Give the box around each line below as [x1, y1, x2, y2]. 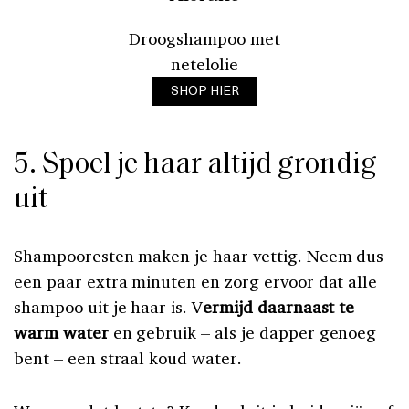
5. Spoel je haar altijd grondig [14, 150, 377, 180]
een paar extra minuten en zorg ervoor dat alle [14, 269, 378, 292]
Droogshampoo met [129, 27, 280, 50]
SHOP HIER [170, 80, 239, 100]
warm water [14, 320, 109, 343]
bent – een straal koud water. [14, 346, 242, 369]
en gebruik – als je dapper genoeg [108, 320, 377, 343]
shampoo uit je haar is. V [14, 295, 204, 318]
